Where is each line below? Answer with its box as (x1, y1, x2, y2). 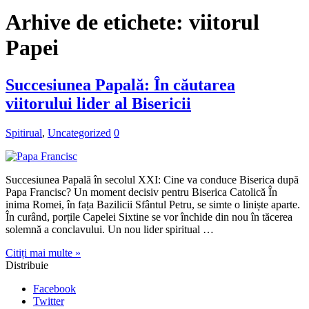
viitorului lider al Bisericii (6, 94, 191, 112)
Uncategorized (48, 126, 111, 139)
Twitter (33, 295, 64, 307)
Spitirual (6, 126, 42, 139)
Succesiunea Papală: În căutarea (6, 75, 235, 94)
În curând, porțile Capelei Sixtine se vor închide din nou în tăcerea (6, 210, 292, 223)
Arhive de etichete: (6, 10, 189, 35)
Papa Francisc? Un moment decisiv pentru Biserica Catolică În (6, 186, 277, 198)
